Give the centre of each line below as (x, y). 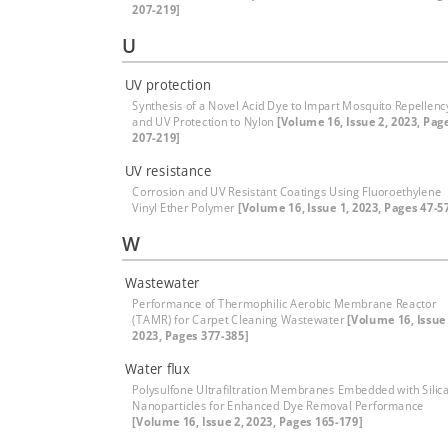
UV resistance (168, 170)
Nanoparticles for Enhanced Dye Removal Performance (278, 405)
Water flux (157, 368)
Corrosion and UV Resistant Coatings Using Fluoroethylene (287, 191)
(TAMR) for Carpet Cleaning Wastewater (240, 319)
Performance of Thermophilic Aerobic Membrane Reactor (284, 303)
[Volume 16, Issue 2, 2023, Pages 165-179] (247, 421)
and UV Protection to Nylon (204, 121)
